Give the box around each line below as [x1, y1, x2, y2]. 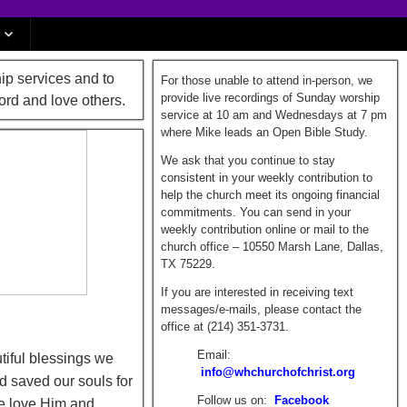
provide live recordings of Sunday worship [160, 91, 380, 104]
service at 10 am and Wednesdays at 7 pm [160, 108, 387, 122]
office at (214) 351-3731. [160, 320, 289, 333]
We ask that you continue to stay [160, 154, 335, 167]
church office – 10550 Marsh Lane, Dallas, [160, 240, 383, 253]
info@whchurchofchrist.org [200, 365, 355, 379]
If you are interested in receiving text [160, 285, 353, 299]
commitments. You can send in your [160, 205, 351, 219]
